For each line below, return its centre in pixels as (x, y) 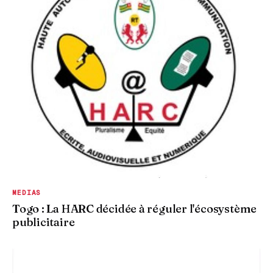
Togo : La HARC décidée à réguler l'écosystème (135, 209)
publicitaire (44, 222)
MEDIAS (27, 193)
